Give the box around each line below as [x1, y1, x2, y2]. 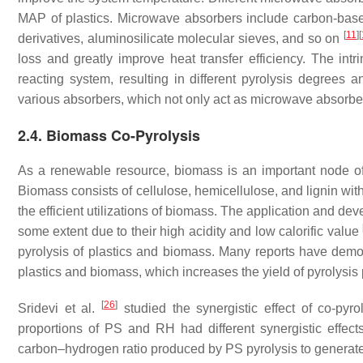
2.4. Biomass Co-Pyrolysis [18, 125, 200, 146]
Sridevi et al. [18, 301, 102, 315]
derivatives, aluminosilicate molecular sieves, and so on [18, 32, 344, 45]
